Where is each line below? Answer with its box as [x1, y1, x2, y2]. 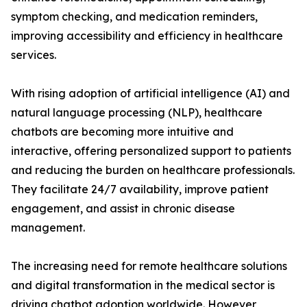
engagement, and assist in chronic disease [11, 201, 235, 216]
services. [11, 48, 56, 62]
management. [11, 221, 85, 235]
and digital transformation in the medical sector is [11, 278, 275, 293]
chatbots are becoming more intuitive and [11, 125, 234, 139]
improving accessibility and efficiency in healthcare [11, 29, 283, 43]
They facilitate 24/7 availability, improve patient [11, 182, 269, 197]
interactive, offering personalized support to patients [11, 144, 291, 158]
